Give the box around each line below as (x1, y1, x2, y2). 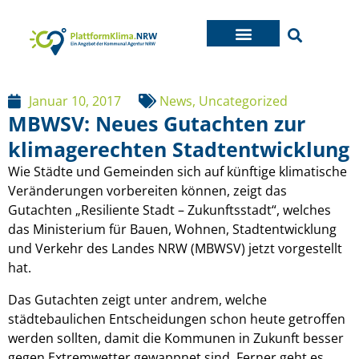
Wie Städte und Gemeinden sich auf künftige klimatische (8, 163, 347, 180)
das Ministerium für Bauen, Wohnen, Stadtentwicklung (8, 220, 337, 238)
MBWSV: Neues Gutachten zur (8, 110, 305, 137)
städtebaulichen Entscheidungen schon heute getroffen (8, 310, 345, 328)
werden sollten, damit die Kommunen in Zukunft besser (8, 329, 344, 347)
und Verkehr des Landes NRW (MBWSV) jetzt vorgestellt (8, 240, 342, 257)
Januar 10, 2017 (29, 92, 121, 110)
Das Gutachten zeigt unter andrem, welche (8, 291, 267, 309)
